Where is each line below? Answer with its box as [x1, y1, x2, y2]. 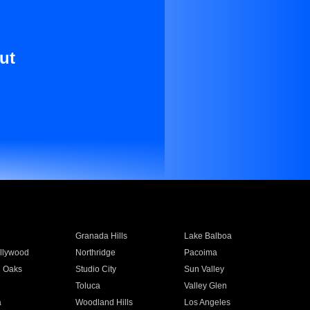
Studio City [75, 264, 116, 274]
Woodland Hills [75, 298, 133, 307]
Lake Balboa [184, 231, 232, 241]
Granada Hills [75, 231, 127, 241]
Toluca [75, 281, 100, 291]
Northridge [75, 248, 116, 257]
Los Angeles [184, 298, 231, 307]
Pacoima [184, 248, 218, 257]
